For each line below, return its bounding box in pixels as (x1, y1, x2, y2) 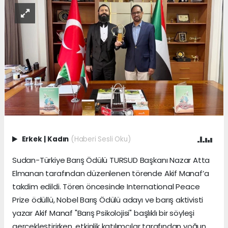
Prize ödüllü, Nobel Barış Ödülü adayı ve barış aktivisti (12, 194, 204, 206)
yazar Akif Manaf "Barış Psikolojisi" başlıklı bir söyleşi (12, 208, 195, 219)
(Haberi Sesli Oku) (70, 134, 131, 145)
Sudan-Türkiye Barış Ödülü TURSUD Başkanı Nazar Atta (12, 155, 210, 166)
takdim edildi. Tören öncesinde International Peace (12, 181, 200, 192)
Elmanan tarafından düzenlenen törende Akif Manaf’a (12, 168, 209, 179)
